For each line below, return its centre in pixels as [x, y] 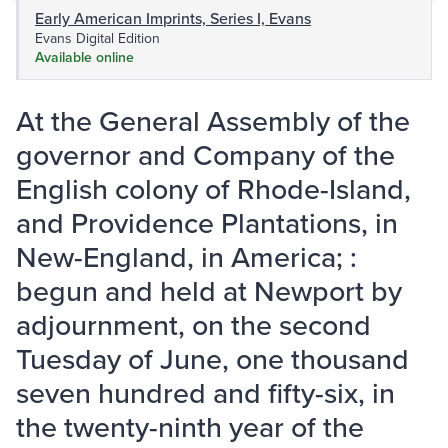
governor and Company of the [205, 155]
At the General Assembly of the [213, 121]
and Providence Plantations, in [207, 223]
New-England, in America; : [186, 257]
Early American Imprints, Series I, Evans [173, 18]
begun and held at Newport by [209, 291]
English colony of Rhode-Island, [213, 189]
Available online [84, 57]
